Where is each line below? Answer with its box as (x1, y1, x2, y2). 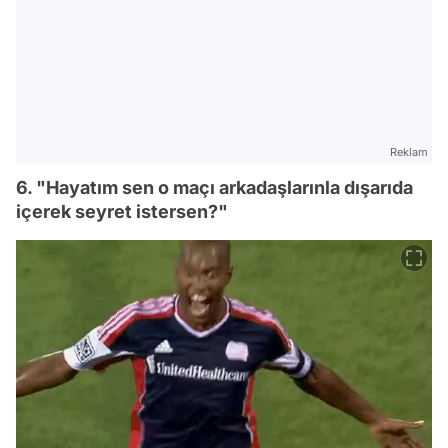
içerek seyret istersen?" (16, 200, 228, 222)
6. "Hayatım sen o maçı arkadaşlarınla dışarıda (16, 176, 413, 198)
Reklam (390, 144, 428, 159)
